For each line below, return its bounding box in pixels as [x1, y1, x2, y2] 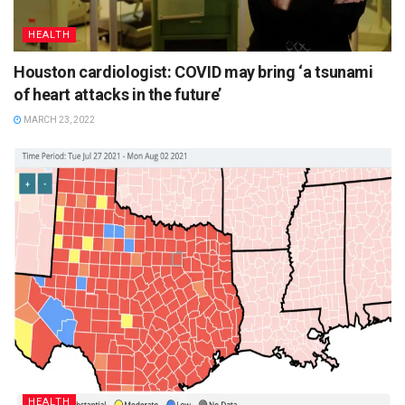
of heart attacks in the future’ [14, 85, 221, 105]
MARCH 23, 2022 [22, 115, 95, 126]
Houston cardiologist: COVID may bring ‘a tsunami [14, 62, 373, 82]
